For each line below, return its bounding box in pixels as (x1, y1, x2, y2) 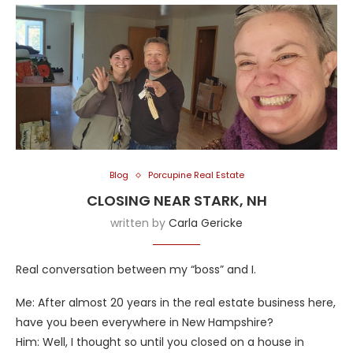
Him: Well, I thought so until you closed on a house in (16, 334, 304, 350)
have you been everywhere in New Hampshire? (16, 314, 273, 330)
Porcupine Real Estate (147, 169, 244, 181)
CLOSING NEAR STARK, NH (86, 191, 267, 210)
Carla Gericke (169, 215, 243, 231)
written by (110, 215, 169, 231)
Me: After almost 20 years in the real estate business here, (16, 295, 336, 310)
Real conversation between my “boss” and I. (16, 262, 256, 277)
